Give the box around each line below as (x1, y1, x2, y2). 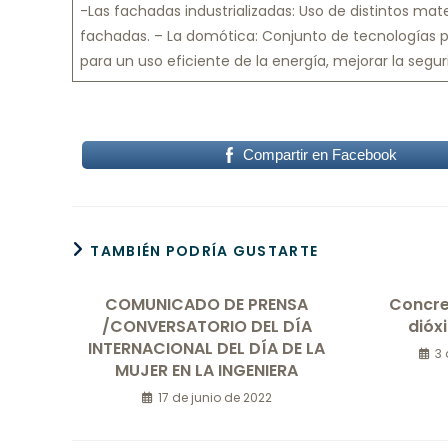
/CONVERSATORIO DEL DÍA (101, 314, 312, 338)
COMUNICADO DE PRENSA (105, 292, 309, 316)
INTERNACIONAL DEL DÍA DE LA (88, 336, 326, 360)
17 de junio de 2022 (157, 388, 272, 406)
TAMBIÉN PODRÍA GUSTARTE (90, 240, 319, 261)
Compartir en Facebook (242, 145, 397, 163)
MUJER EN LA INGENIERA (115, 358, 299, 382)
